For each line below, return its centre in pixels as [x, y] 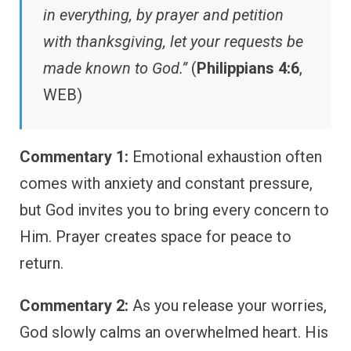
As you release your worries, [228, 305]
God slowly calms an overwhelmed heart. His [174, 332]
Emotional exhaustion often [225, 156]
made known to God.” [115, 68]
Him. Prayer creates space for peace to [156, 236]
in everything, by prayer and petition [163, 14]
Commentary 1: [74, 156]
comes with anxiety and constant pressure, [166, 183]
